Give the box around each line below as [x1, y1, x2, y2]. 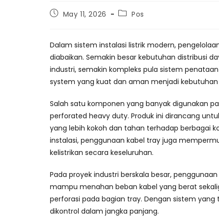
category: [118, 17, 153, 27]
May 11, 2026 [63, 9, 107, 19]
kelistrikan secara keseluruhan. [50, 147, 153, 157]
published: [49, 17, 87, 27]
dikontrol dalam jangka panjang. [50, 206, 159, 216]
